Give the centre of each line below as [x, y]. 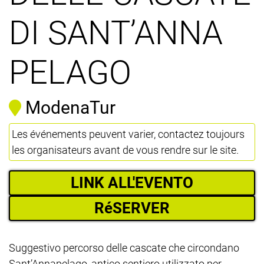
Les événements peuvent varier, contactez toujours [128, 134]
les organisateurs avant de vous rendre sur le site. [125, 150]
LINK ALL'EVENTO [132, 182]
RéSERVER [132, 208]
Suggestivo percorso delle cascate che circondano [124, 247]
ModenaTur [70, 107]
